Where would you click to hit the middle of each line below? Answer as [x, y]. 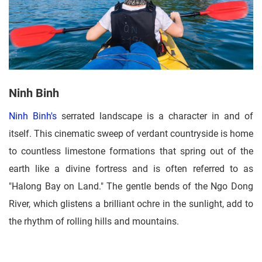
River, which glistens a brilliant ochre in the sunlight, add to [131, 204]
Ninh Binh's [33, 116]
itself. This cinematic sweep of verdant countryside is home [131, 134]
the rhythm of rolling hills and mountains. [94, 222]
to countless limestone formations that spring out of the [131, 151]
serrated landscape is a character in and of [155, 116]
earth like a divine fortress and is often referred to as [131, 169]
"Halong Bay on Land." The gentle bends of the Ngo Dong [131, 187]
